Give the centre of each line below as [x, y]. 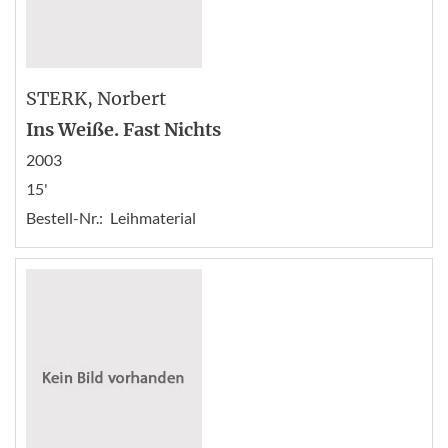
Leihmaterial [153, 217]
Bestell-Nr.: [64, 217]
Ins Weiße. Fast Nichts [123, 129]
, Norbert [126, 98]
